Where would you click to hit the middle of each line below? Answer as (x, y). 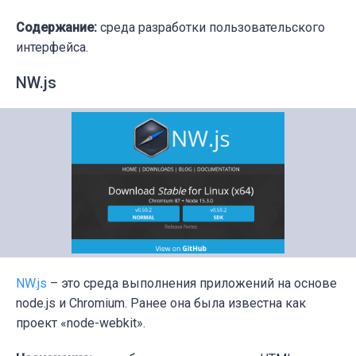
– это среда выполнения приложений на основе (192, 283)
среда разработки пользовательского (211, 28)
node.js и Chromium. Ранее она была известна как (161, 303)
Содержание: (56, 28)
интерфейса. (52, 48)
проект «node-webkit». (81, 323)
